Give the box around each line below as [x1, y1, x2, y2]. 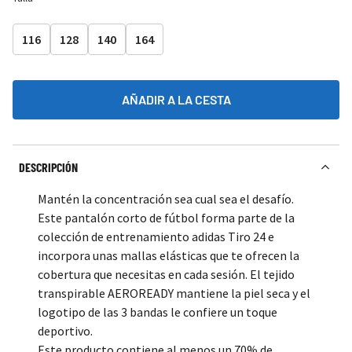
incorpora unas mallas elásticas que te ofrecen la [38, 247, 299, 264]
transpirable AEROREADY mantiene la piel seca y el [38, 285, 310, 302]
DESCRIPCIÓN [19, 159, 78, 175]
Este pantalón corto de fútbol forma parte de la [38, 210, 295, 226]
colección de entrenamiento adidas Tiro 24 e [38, 229, 274, 245]
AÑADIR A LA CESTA [121, 92, 231, 108]
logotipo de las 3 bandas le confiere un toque [38, 304, 277, 321]
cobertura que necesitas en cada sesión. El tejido [38, 266, 295, 283]
